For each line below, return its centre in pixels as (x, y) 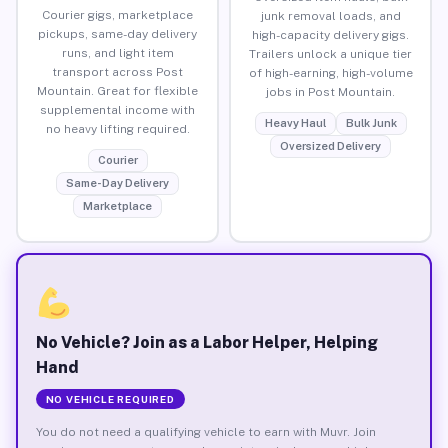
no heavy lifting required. (117, 128)
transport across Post (117, 71)
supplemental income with (117, 109)
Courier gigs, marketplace (117, 14)
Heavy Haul (295, 122)
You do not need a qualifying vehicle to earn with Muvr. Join (205, 431)
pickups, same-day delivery (117, 33)
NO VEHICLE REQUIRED (110, 398)
